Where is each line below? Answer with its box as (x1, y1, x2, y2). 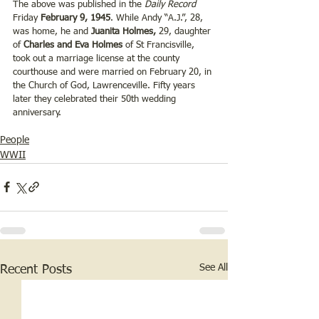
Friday (13, 13, 41, 23)
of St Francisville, (122, 40, 197, 50)
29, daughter (156, 26, 214, 36)
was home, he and (13, 26, 91, 36)
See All (199, 262, 228, 273)
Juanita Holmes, (91, 26, 156, 36)
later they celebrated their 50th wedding (13, 94, 179, 104)
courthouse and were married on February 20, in (13, 67, 214, 77)
